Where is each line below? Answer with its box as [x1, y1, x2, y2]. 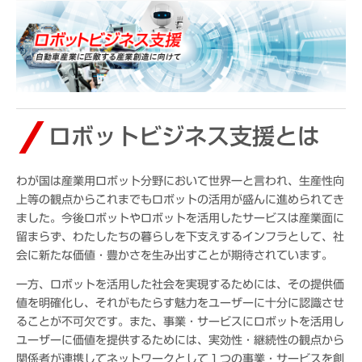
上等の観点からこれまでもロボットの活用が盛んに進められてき [16, 192, 344, 207]
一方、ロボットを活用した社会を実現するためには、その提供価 [16, 277, 344, 292]
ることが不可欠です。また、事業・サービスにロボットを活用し [16, 314, 344, 329]
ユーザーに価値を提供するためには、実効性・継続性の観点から [16, 333, 344, 347]
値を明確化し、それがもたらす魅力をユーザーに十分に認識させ [16, 296, 344, 310]
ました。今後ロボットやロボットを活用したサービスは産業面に [16, 211, 344, 225]
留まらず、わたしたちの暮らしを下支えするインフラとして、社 [16, 229, 344, 244]
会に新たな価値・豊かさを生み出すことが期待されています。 [16, 248, 333, 263]
